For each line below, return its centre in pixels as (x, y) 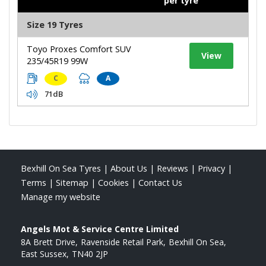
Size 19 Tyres (55, 24)
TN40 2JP (90, 254)
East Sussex (44, 254)
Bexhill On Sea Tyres (61, 168)
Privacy (211, 168)
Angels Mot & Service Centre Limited (100, 229)
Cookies (113, 182)
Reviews (172, 168)
